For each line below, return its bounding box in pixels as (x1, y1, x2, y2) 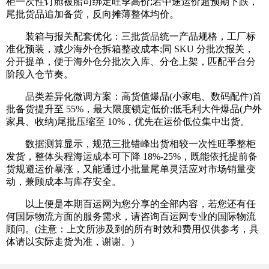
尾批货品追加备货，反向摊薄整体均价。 (6, 9, 179, 20)
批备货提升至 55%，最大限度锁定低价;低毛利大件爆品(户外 (6, 104, 262, 115)
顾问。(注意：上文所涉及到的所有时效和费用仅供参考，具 (6, 224, 259, 235)
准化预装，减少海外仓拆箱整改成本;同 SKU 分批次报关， (6, 44, 254, 55)
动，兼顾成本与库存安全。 (6, 177, 121, 187)
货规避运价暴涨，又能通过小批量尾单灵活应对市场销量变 (6, 164, 256, 175)
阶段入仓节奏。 (6, 69, 73, 80)
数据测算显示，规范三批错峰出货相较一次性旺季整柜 (6, 139, 256, 150)
